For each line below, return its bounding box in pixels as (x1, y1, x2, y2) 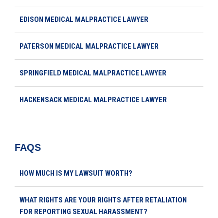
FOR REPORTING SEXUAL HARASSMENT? (19, 207, 147, 216)
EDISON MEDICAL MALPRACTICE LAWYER (19, 15, 148, 24)
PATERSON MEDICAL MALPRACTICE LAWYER (19, 41, 159, 51)
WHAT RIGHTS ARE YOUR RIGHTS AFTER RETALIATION (19, 195, 187, 204)
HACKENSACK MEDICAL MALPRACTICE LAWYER (19, 95, 167, 104)
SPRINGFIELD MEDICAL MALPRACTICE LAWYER (19, 68, 166, 77)
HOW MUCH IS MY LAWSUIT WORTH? (19, 168, 132, 178)
